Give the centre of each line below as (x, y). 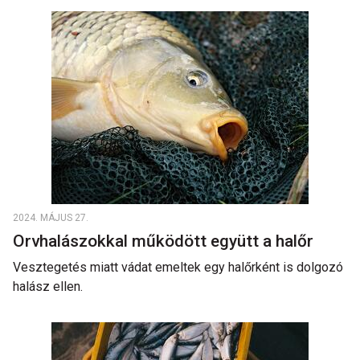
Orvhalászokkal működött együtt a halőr (165, 241)
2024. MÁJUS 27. (51, 218)
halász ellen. (48, 286)
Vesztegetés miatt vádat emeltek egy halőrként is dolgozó (178, 267)
